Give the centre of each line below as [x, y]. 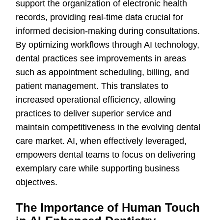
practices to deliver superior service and [94, 114]
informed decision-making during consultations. [108, 31]
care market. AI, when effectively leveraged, [101, 141]
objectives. [37, 182]
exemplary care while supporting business [98, 169]
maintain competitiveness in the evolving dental [108, 127]
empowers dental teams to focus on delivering [106, 155]
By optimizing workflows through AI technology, [108, 45]
